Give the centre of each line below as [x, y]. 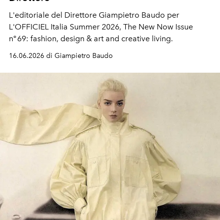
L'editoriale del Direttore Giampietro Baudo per [94, 15]
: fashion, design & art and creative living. [99, 38]
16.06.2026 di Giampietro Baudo [61, 55]
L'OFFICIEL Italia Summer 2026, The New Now [91, 27]
